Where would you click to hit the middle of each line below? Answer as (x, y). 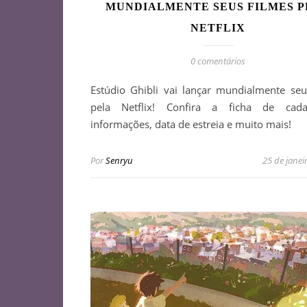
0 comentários (218, 61)
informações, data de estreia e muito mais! (191, 124)
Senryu (119, 160)
